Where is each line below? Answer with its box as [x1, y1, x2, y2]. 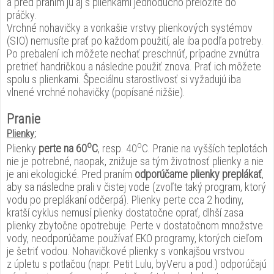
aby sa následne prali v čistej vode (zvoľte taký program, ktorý [7, 180, 266, 193]
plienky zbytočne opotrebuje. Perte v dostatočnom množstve [7, 219, 263, 232]
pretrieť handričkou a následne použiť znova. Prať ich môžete [7, 60, 261, 73]
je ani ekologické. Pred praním [7, 168, 135, 180]
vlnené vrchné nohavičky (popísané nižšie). [7, 86, 185, 98]
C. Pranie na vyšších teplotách [142, 142, 267, 155]
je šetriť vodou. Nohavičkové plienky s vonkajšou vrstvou [7, 245, 244, 257]
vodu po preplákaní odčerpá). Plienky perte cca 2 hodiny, [7, 193, 243, 206]
